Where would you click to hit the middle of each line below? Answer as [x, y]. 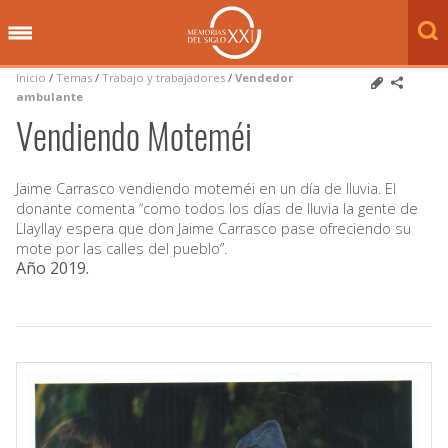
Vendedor [264, 77]
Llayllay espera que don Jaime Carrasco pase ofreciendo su [213, 228]
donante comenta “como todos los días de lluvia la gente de [217, 208]
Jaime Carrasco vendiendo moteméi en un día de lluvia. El [206, 188]
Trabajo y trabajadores [163, 77]
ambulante [49, 96]
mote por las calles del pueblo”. [121, 248]
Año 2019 [51, 267]
